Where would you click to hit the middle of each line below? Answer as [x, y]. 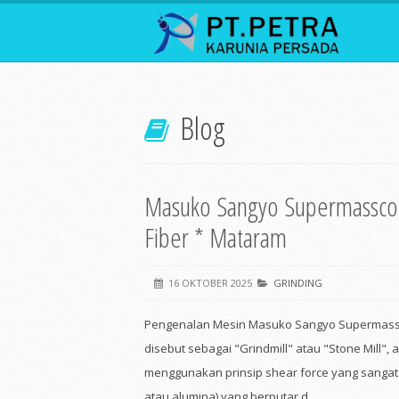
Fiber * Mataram [216, 237]
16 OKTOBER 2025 [210, 283]
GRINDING [298, 283]
